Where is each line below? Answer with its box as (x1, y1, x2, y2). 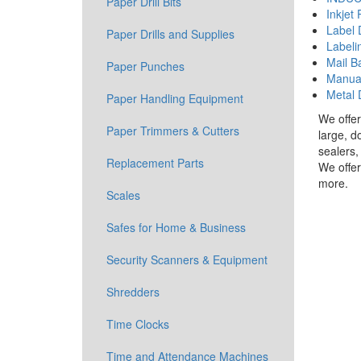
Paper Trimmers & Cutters (106, 122, 239, 139)
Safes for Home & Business (106, 219, 246, 235)
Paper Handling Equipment (106, 90, 243, 106)
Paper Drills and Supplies (106, 26, 234, 42)
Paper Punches (106, 58, 185, 74)
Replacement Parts (106, 155, 204, 171)
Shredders (106, 284, 160, 300)
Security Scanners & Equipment (106, 251, 268, 268)
